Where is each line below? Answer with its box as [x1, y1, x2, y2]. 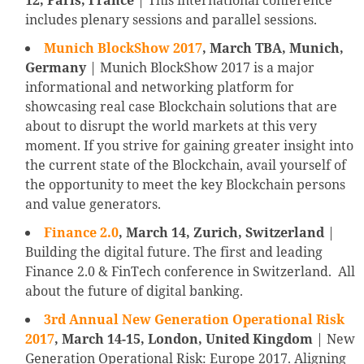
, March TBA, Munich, [202, 39, 344, 58]
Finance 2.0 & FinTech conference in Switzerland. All [25, 262, 355, 281]
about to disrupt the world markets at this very [25, 117, 317, 136]
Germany [25, 58, 86, 77]
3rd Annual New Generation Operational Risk [44, 310, 344, 329]
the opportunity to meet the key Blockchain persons [25, 175, 345, 194]
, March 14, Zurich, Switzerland [119, 223, 327, 242]
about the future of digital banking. [25, 282, 243, 301]
